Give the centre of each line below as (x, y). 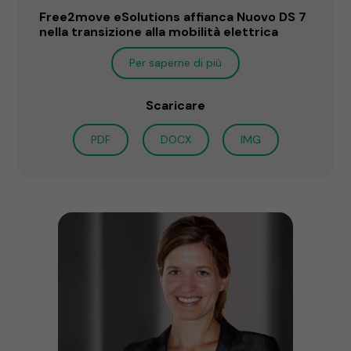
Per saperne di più (175, 62)
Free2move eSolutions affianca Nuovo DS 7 (173, 16)
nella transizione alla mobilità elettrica (159, 31)
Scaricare (175, 105)
